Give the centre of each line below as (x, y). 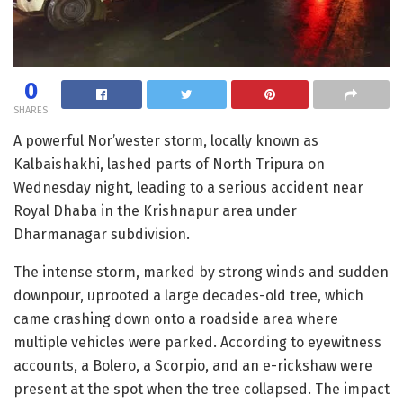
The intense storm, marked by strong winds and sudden (201, 273)
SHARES (31, 111)
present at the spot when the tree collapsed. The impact (201, 390)
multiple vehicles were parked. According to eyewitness (197, 343)
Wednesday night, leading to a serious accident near (188, 188)
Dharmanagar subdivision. (102, 235)
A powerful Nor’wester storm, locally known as (166, 141)
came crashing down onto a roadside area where (176, 319)
